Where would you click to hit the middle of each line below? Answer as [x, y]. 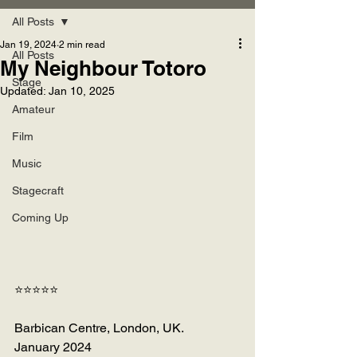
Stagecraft [38, 190]
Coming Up [40, 217]
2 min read [82, 44]
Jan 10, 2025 [82, 90]
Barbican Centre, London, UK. [99, 328]
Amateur [33, 109]
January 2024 [53, 347]
